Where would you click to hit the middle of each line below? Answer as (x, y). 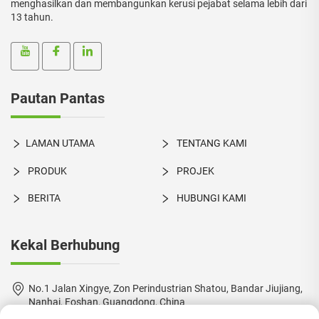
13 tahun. (32, 17)
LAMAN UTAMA (60, 143)
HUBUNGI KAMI (210, 198)
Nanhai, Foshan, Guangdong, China (107, 302)
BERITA (43, 198)
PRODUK (46, 171)
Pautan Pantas (58, 99)
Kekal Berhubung (65, 245)
